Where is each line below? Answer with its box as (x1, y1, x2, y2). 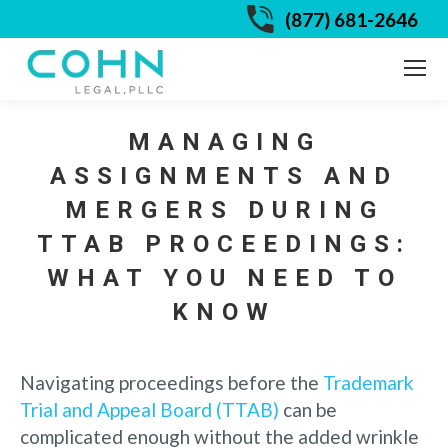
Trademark (323, 370, 414, 394)
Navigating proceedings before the (20, 370, 323, 394)
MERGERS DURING (64, 195, 384, 224)
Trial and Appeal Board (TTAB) (20, 397, 279, 421)
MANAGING (127, 127, 321, 156)
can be (279, 397, 337, 421)
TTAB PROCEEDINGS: (37, 229, 411, 258)
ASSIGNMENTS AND (50, 161, 398, 190)
